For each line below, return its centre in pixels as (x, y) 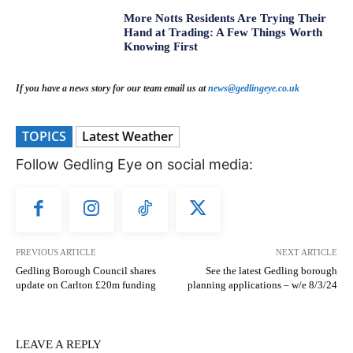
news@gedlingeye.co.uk (254, 88)
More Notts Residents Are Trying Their (225, 18)
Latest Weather (128, 136)
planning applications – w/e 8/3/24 (262, 285)
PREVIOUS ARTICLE (56, 253)
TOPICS (44, 136)
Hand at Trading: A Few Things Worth (223, 32)
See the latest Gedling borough (271, 271)
